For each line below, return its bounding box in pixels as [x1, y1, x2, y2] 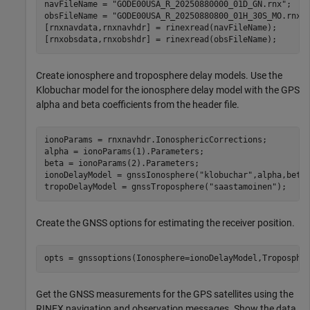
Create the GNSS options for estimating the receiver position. [36, 217, 295, 228]
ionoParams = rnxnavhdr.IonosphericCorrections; [44, 135, 267, 145]
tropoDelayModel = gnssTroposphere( [44, 182, 209, 192]
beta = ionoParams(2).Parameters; [44, 158, 199, 169]
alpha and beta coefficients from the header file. [36, 98, 239, 110]
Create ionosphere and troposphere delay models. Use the [36, 69, 282, 81]
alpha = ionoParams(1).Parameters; [44, 147, 204, 157]
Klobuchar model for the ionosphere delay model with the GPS [36, 84, 300, 95]
